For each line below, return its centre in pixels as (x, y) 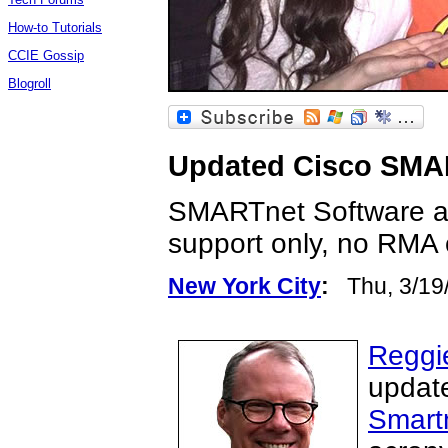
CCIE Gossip (46, 55)
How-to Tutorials (55, 27)
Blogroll (29, 83)
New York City (244, 286)
